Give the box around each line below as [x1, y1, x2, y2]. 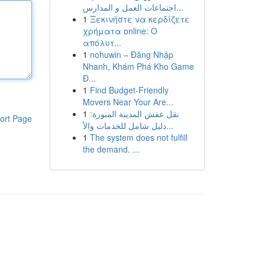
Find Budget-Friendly [89, 84, 169, 96]
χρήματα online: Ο [82, 25, 157, 37]
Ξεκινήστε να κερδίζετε [89, 13, 190, 25]
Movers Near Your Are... [82, 96, 173, 108]
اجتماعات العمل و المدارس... [176, 1, 183, 13]
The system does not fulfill [89, 131, 188, 143]
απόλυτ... [82, 37, 121, 49]
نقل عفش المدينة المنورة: [89, 108, 179, 119]
